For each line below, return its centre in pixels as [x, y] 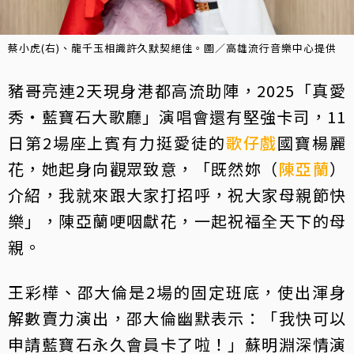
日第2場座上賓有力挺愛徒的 [117, 142]
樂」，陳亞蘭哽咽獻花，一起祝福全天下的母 [177, 220]
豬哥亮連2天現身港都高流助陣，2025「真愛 [177, 90]
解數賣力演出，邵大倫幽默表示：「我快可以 [177, 318]
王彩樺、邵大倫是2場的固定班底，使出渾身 [177, 292]
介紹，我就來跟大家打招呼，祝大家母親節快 [177, 194]
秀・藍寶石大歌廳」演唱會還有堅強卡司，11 [177, 116]
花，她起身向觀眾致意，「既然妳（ [143, 168]
